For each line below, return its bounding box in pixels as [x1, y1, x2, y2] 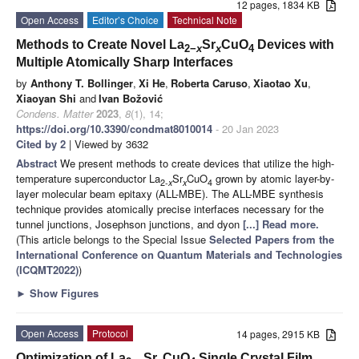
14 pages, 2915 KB [236, 327, 327, 341]
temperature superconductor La [16, 171, 160, 187]
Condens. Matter [16, 106, 93, 122]
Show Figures [26, 285, 99, 301]
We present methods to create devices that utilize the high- [60, 155, 334, 171]
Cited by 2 [16, 136, 66, 152]
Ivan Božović [99, 91, 163, 107]
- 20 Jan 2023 [212, 121, 279, 137]
